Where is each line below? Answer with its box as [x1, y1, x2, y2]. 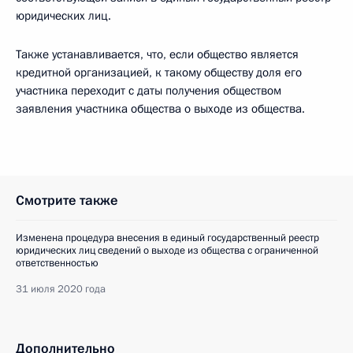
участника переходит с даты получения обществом [16, 83, 281, 98]
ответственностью [16, 256, 98, 270]
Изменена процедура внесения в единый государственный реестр [16, 231, 319, 245]
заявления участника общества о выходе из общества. [16, 101, 305, 117]
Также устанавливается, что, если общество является [16, 46, 299, 62]
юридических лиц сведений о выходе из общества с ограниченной [16, 243, 318, 258]
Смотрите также [16, 191, 118, 210]
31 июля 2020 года [16, 282, 106, 296]
